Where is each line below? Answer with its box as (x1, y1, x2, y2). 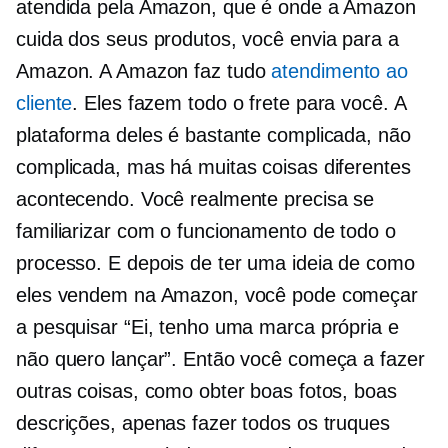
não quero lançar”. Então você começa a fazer (16, 348, 425, 371)
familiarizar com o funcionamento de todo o (16, 220, 396, 243)
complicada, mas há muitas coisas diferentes (16, 156, 411, 179)
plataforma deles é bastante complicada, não (16, 124, 411, 147)
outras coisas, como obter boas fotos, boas (16, 380, 397, 403)
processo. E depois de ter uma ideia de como (16, 252, 415, 275)
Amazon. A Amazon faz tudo (16, 60, 272, 83)
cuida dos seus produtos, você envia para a (16, 28, 399, 51)
